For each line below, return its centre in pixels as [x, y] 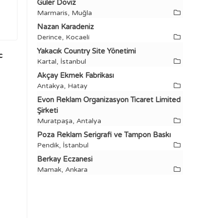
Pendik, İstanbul [63, 145]
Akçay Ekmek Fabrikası [75, 75]
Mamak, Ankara [62, 170]
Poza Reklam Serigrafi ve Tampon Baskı [104, 135]
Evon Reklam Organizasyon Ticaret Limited [109, 100]
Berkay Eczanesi [65, 159]
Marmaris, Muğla [64, 13]
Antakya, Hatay [62, 86]
